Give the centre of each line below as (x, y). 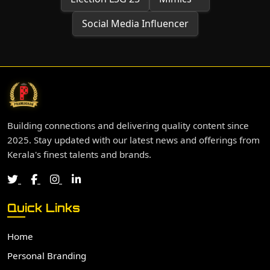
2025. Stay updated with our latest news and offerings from (133, 140)
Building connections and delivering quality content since (128, 125)
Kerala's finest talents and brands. (79, 154)
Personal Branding (47, 256)
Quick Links (44, 208)
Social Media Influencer (135, 24)
